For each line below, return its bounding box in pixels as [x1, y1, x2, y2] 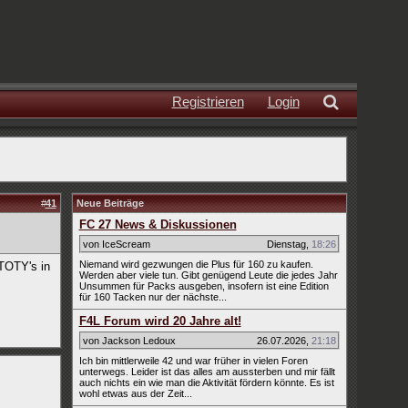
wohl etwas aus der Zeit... [78, 388, 192, 399]
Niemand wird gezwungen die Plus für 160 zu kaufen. [78, 259, 313, 270]
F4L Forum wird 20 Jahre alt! [78, 314, 241, 328]
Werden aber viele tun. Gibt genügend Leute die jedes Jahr [78, 270, 338, 280]
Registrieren [171, 94, 244, 109]
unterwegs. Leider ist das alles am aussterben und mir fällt [78, 366, 335, 377]
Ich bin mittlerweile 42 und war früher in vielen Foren [78, 355, 308, 366]
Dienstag [266, 239, 306, 250]
